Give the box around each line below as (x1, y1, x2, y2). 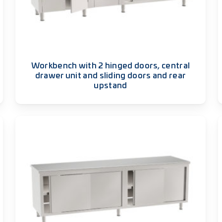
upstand (94, 81, 127, 90)
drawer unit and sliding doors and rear (35, 71, 186, 80)
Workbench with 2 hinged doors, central (31, 61, 190, 70)
